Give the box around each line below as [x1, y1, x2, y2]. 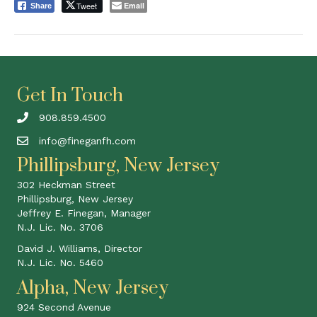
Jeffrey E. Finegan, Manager [17, 207, 151, 219]
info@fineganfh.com [39, 134, 136, 146]
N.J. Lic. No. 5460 [17, 256, 103, 268]
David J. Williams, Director [17, 242, 142, 254]
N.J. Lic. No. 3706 [17, 221, 103, 233]
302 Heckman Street [17, 178, 115, 190]
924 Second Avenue [17, 301, 111, 313]
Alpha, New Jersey [17, 276, 168, 300]
